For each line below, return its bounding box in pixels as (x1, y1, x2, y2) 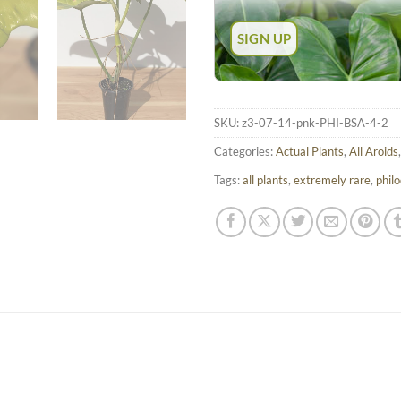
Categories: (214, 144, 276, 159)
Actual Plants (276, 144, 344, 159)
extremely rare (294, 173, 371, 188)
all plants (243, 173, 288, 188)
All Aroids (349, 144, 398, 159)
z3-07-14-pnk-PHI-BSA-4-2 (242, 115, 388, 131)
